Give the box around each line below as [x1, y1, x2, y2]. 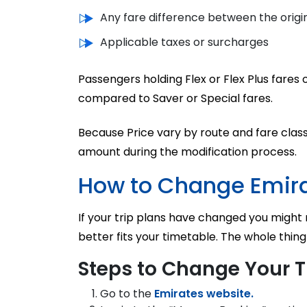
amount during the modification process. [78, 143, 297, 160]
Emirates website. [154, 285, 254, 302]
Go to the [100, 285, 154, 302]
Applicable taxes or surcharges [100, 34, 269, 50]
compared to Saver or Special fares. [78, 90, 273, 106]
